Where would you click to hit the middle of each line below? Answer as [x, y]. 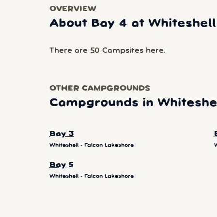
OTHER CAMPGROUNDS [100, 89]
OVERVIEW [73, 9]
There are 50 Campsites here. [107, 51]
